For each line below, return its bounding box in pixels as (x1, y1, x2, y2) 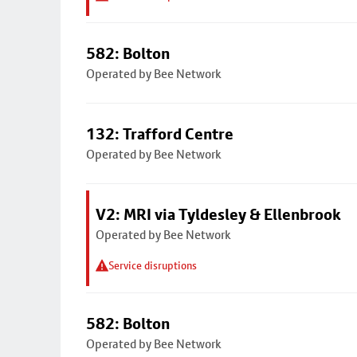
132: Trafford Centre (86, 124, 233, 143)
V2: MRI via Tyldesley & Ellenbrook (96, 205, 341, 224)
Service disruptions (108, 259, 197, 272)
